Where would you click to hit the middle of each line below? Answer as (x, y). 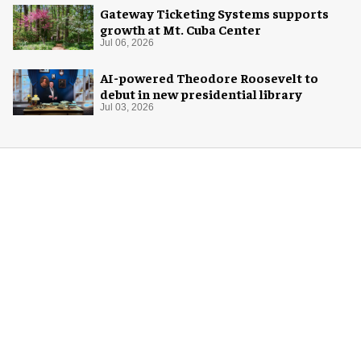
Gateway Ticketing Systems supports (214, 13)
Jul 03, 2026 (127, 108)
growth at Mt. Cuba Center (180, 29)
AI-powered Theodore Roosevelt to (209, 78)
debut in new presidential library (201, 94)
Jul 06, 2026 (127, 43)
